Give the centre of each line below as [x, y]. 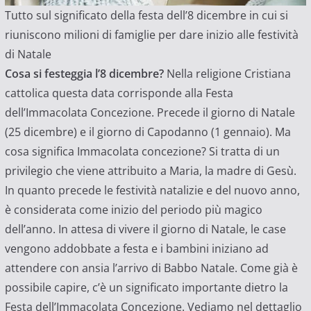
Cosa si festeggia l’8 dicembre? [85, 74]
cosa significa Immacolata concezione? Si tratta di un [142, 152]
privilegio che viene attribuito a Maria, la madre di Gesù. [150, 171]
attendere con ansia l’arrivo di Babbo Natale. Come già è [151, 268]
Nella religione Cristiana [228, 74]
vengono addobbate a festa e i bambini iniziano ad [136, 249]
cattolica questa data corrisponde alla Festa [119, 93]
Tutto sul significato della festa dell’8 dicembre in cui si [146, 16]
